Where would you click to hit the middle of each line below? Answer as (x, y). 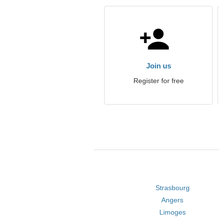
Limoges (172, 212)
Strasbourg (172, 188)
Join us (158, 66)
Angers (173, 200)
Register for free (158, 81)
